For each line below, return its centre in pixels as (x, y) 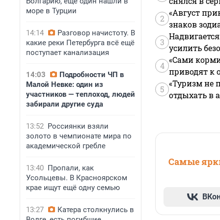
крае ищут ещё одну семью (73, 188)
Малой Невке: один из (65, 84)
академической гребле (66, 146)
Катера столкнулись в (96, 210)
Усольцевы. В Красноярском (77, 178)
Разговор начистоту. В (96, 33)
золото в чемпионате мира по (79, 136)
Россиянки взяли (78, 126)
